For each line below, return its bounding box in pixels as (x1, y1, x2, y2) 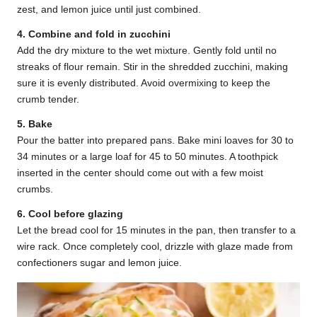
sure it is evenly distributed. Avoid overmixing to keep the (17, 78, 270, 88)
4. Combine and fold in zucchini (17, 29, 171, 40)
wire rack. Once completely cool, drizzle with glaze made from (17, 241, 293, 252)
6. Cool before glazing (17, 209, 123, 219)
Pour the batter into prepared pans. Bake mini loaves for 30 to (17, 135, 294, 146)
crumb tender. (17, 94, 79, 105)
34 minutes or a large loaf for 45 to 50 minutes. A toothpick (17, 151, 278, 162)
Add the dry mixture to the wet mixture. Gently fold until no (17, 45, 277, 56)
